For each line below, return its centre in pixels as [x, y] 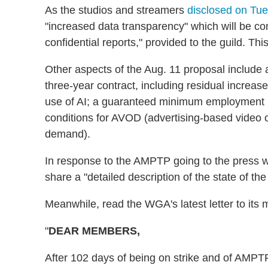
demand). [68, 134]
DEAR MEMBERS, [94, 231]
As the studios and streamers [116, 10]
